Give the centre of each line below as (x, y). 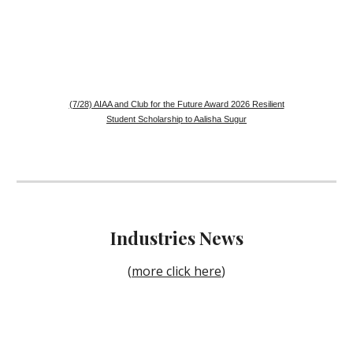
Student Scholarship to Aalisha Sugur (176, 119)
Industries (152, 238)
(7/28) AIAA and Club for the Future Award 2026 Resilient (176, 104)
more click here (176, 271)
